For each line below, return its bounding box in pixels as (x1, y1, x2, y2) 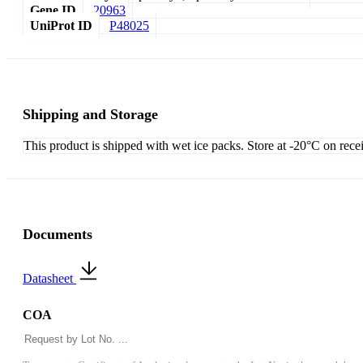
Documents (23, 226, 92, 243)
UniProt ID (30, 19, 92, 33)
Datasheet (23, 271, 76, 286)
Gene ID (30, 3, 76, 18)
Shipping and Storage (23, 106, 158, 123)
